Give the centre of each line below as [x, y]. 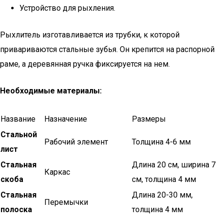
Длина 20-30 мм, [162, 195]
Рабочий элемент [76, 142]
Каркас [57, 172]
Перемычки [66, 202]
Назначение [66, 119]
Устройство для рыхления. [67, 8]
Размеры [149, 119]
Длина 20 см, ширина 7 [174, 165]
